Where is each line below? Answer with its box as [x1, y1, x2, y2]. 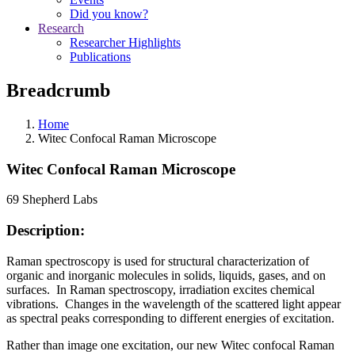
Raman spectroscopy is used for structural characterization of [6, 254, 309, 268]
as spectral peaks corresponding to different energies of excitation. [6, 311, 338, 325]
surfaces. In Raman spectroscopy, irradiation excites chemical [6, 282, 315, 296]
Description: [6, 221, 85, 239]
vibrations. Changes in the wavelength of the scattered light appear [6, 296, 341, 311]
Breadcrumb [6, 79, 110, 101]
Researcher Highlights [70, 36, 181, 49]
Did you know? [70, 7, 148, 21]
